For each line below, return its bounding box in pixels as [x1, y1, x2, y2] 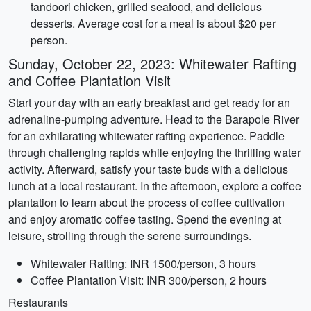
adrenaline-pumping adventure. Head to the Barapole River [8, 111, 299, 127]
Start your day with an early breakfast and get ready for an [8, 94, 290, 110]
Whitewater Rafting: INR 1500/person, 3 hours [31, 255, 256, 271]
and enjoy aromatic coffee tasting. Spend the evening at [8, 211, 281, 227]
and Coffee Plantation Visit [8, 70, 171, 90]
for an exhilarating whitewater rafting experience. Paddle [8, 128, 285, 144]
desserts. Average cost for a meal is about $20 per [31, 15, 276, 31]
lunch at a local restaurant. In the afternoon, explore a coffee [8, 178, 301, 194]
